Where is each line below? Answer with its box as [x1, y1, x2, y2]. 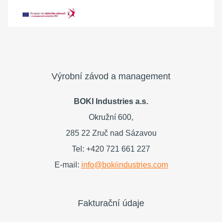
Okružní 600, [89, 113, 133, 122]
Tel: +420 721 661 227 [72, 145, 150, 154]
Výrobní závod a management [52, 71, 170, 82]
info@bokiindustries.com [81, 161, 168, 169]
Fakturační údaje [78, 198, 144, 209]
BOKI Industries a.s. [74, 97, 148, 106]
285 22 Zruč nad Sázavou [65, 129, 157, 138]
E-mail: [54, 161, 81, 169]
